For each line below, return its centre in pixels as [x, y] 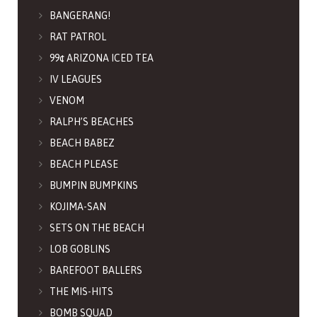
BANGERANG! [80, 16]
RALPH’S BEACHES [92, 122]
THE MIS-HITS [81, 292]
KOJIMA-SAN [78, 207]
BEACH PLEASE [84, 165]
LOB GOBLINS [80, 249]
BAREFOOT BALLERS [96, 271]
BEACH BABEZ [82, 143]
